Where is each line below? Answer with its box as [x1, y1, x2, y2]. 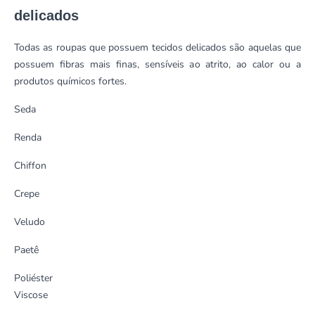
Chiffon [14, 159, 52, 173]
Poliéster [14, 271, 53, 285]
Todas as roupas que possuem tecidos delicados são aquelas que [14, 41, 301, 55]
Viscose [14, 288, 51, 302]
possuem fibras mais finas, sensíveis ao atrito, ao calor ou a [14, 58, 301, 72]
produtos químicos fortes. [14, 75, 132, 89]
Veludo [14, 215, 51, 229]
